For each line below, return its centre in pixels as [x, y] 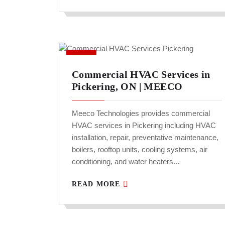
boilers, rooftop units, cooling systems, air [140, 150]
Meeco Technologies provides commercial [141, 114]
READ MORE [97, 184]
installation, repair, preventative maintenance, [145, 138]
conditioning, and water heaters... [126, 162]
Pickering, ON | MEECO [127, 87]
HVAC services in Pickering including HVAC [144, 126]
